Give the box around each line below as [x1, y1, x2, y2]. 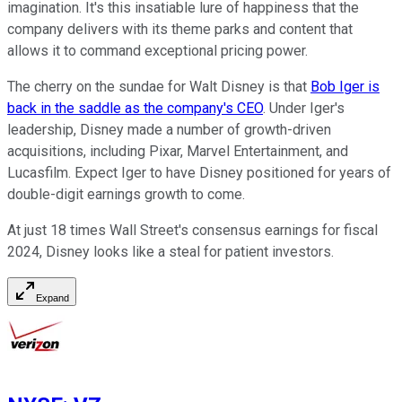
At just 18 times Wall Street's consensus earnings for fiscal [7, 221, 378, 239]
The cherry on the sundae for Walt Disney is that [7, 77, 310, 95]
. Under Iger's [263, 99, 345, 117]
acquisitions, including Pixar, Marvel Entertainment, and [7, 142, 348, 160]
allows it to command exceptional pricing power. [7, 41, 308, 59]
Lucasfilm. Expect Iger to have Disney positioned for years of [7, 163, 391, 181]
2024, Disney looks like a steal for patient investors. [7, 242, 334, 260]
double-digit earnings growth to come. [7, 185, 245, 203]
